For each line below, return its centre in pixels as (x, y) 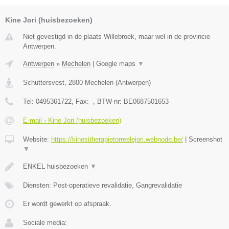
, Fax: (81, 102)
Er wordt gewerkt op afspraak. (67, 204)
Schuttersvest (44, 83)
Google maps (117, 64)
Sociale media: (45, 223)
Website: (37, 140)
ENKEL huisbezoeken (56, 167)
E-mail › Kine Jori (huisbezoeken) (72, 121)
